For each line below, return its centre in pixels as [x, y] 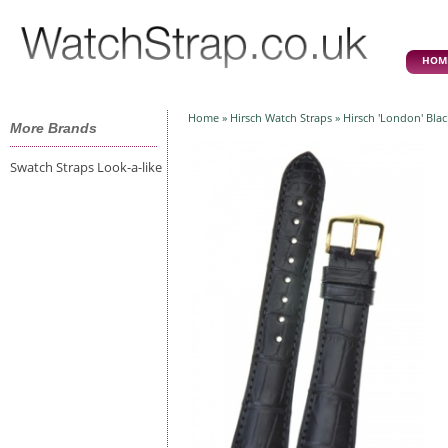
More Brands [53, 128]
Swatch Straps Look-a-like [86, 167]
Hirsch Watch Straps [281, 117]
